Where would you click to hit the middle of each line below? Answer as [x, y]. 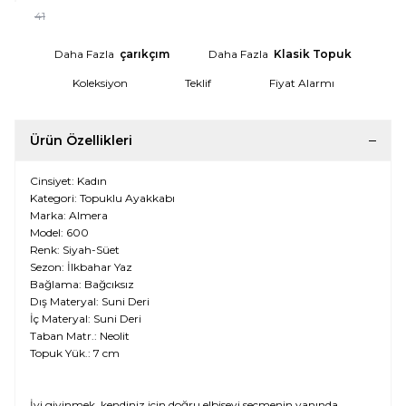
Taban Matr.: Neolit [80, 336]
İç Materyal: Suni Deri [86, 319]
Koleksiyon [100, 83]
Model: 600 [59, 232]
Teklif [198, 83]
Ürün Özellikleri [81, 140]
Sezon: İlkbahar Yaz [81, 267]
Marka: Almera [69, 215]
